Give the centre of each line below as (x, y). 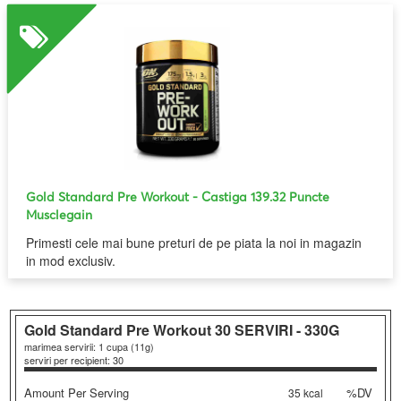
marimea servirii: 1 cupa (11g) (90, 347)
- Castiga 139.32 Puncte (261, 197)
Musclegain (60, 215)
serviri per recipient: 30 (74, 360)
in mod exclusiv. (71, 260)
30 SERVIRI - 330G (277, 330)
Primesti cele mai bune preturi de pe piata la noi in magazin (194, 242)
